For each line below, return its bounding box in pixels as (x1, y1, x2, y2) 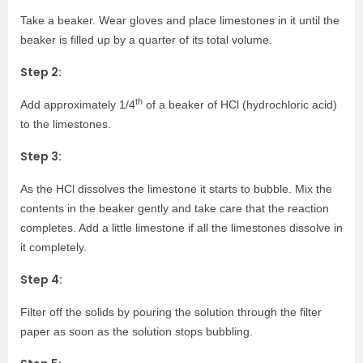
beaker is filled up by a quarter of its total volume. (20, 33, 272, 47)
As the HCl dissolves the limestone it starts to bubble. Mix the (20, 182, 332, 196)
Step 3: (20, 148, 62, 165)
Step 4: (20, 271, 62, 288)
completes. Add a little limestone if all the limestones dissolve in (20, 221, 343, 235)
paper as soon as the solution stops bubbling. (20, 325, 253, 339)
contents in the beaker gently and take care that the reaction (20, 202, 329, 216)
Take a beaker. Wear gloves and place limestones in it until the (20, 14, 340, 28)
